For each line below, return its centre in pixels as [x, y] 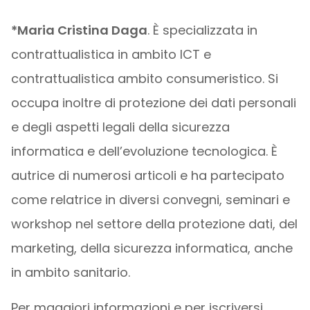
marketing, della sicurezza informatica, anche [152, 248]
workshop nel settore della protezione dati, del [154, 224]
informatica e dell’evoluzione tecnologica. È [144, 151]
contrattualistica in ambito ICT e [111, 54]
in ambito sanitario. [70, 272]
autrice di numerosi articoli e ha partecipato [147, 175]
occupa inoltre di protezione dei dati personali [153, 103]
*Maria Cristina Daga [79, 30]
